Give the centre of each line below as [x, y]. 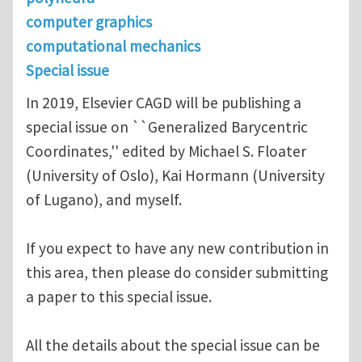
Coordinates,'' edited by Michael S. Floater [166, 152]
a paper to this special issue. [119, 297]
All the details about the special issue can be [173, 345]
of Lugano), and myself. [104, 200]
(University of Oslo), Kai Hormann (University [175, 176]
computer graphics [89, 22]
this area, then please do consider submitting [177, 273]
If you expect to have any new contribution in [177, 248]
